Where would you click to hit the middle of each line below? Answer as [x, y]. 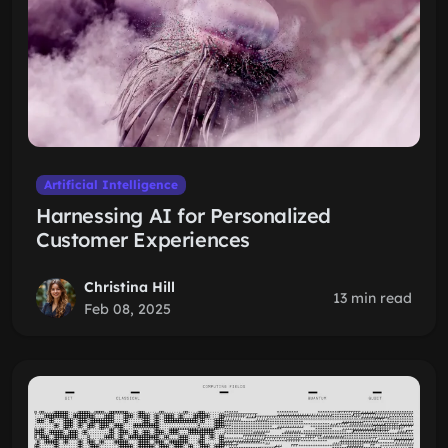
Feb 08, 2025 [127, 309]
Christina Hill [129, 287]
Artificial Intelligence [110, 184]
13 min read [372, 298]
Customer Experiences [143, 239]
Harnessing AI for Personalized [184, 215]
